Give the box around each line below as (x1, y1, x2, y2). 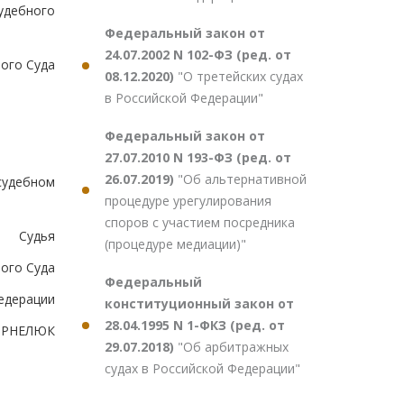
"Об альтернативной (178, 170, 307, 188)
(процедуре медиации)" (105, 235, 246, 252)
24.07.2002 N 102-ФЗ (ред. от (105, 46, 291, 63)
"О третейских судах (178, 68, 303, 85)
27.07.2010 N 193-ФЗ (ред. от (105, 149, 291, 166)
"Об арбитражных (178, 338, 289, 355)
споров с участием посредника (105, 214, 295, 231)
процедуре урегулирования (105, 192, 271, 209)
